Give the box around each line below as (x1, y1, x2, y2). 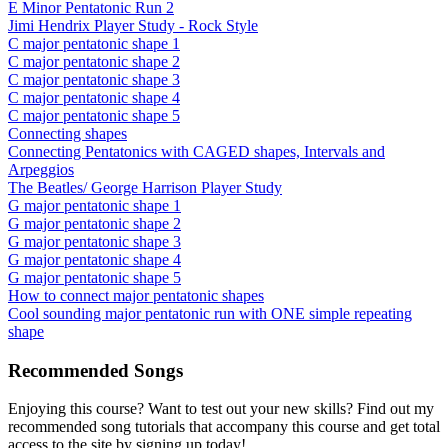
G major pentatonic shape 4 (8, 250, 181, 268)
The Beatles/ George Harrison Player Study (8, 178, 282, 196)
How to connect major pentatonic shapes (8, 286, 264, 304)
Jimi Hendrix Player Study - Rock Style (8, 16, 258, 34)
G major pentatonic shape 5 (8, 268, 181, 286)
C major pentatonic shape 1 (8, 34, 180, 52)
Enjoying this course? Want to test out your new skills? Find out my (8, 400, 434, 418)
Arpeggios (8, 160, 74, 178)
